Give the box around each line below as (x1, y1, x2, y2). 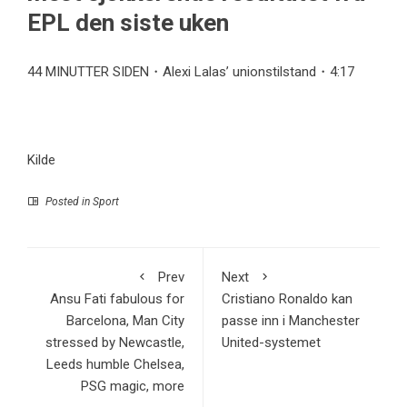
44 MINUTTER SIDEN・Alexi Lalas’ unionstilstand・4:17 (27, 63, 354, 80)
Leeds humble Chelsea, (46, 355, 184, 372)
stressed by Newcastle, (45, 333, 184, 351)
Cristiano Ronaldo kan (222, 290, 352, 307)
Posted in (43, 194, 93, 208)
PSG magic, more (81, 377, 184, 394)
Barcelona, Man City (66, 312, 184, 329)
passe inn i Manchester (222, 312, 360, 329)
